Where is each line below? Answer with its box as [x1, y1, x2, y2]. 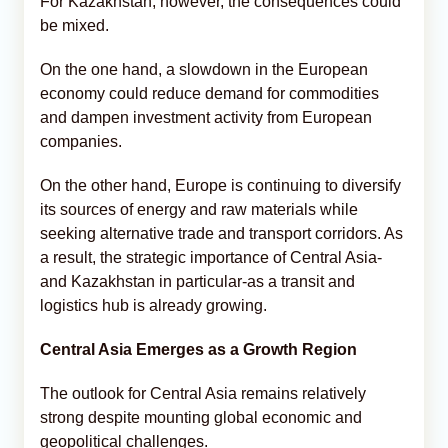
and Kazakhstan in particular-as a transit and [40, 272, 355, 290]
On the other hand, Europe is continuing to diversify [40, 176, 401, 194]
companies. [40, 132, 122, 150]
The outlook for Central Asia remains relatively [40, 384, 366, 402]
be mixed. [40, 16, 109, 34]
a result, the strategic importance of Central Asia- [40, 248, 382, 266]
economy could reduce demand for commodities [40, 84, 379, 102]
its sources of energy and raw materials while [40, 200, 358, 218]
